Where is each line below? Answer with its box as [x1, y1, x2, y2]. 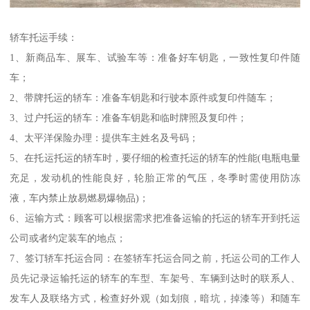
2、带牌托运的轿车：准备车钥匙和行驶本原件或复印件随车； [10, 92, 277, 104]
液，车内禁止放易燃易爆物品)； [10, 192, 149, 204]
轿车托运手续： [10, 32, 78, 44]
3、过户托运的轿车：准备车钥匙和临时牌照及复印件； [10, 112, 248, 124]
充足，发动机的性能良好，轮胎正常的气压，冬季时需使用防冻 [10, 172, 300, 184]
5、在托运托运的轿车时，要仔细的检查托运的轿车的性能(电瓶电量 [10, 152, 300, 164]
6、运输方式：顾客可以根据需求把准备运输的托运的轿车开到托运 [10, 212, 300, 224]
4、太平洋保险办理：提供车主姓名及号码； [10, 132, 199, 144]
